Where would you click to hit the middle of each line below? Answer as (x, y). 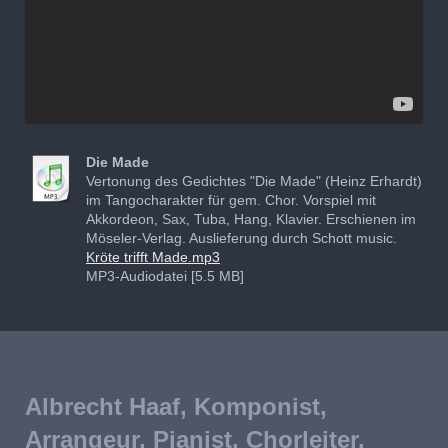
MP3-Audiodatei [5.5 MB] (165, 275)
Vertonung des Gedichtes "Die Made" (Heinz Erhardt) (254, 180)
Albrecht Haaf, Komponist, (176, 406)
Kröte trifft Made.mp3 (153, 256)
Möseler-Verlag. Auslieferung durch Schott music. (241, 237)
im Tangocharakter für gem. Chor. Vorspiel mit (231, 199)
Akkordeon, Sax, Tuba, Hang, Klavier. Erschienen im (251, 218)
